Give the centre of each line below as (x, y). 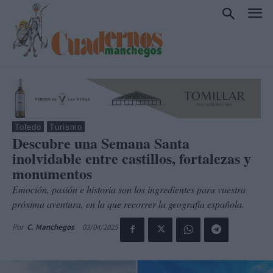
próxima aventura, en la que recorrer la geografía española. (128, 204)
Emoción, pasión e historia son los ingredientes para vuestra (129, 189)
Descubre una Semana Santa (101, 143)
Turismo (66, 127)
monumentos (52, 173)
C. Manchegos (51, 227)
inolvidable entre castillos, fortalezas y (132, 158)
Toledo (28, 127)
